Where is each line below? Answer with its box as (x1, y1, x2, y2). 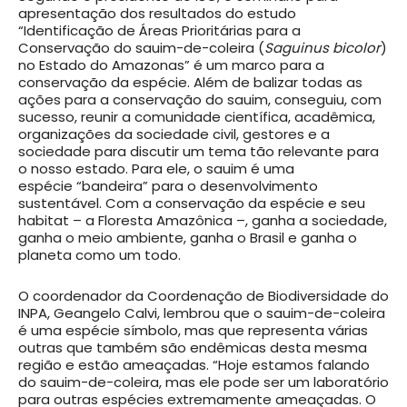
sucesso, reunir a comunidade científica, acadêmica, (18, 107, 375, 127)
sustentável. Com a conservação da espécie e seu (18, 194, 365, 213)
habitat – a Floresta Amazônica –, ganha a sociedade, (18, 211, 387, 231)
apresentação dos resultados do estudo (18, 4, 296, 24)
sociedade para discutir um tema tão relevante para (18, 142, 379, 162)
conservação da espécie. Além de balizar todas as (18, 73, 362, 93)
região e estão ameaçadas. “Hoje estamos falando (18, 355, 370, 375)
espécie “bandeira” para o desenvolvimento (18, 176, 318, 196)
